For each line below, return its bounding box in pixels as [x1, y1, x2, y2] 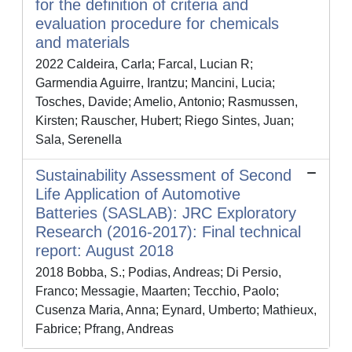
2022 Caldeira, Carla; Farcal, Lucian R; [35, 57, 253, 71]
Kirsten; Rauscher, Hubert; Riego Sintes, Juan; [35, 114, 294, 127]
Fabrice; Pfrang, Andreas [35, 322, 174, 335]
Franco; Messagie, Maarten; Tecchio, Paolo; [35, 284, 279, 298]
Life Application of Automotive [35, 185, 240, 203]
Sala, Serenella [35, 133, 122, 146]
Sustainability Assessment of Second [35, 167, 291, 184]
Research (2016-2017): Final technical [35, 223, 301, 240]
